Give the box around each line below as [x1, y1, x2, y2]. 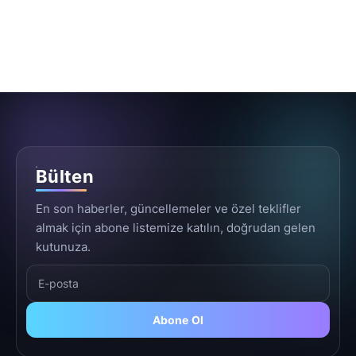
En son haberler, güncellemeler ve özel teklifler [36, 201, 301, 217]
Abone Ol [152, 313, 204, 327]
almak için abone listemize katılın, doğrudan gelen [36, 220, 315, 236]
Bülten [36, 166, 94, 188]
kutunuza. [36, 239, 91, 255]
